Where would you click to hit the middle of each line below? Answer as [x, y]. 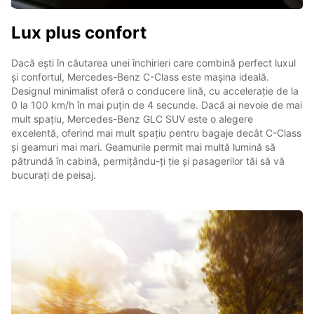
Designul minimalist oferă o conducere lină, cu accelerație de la [155, 90]
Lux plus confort [79, 32]
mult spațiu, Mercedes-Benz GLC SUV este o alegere [132, 118]
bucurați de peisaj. [54, 175]
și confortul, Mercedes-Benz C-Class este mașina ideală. [140, 76]
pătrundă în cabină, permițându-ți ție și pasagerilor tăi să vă [148, 161]
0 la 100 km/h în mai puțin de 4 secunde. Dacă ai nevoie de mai [157, 104]
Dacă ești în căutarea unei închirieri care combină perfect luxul [153, 62]
